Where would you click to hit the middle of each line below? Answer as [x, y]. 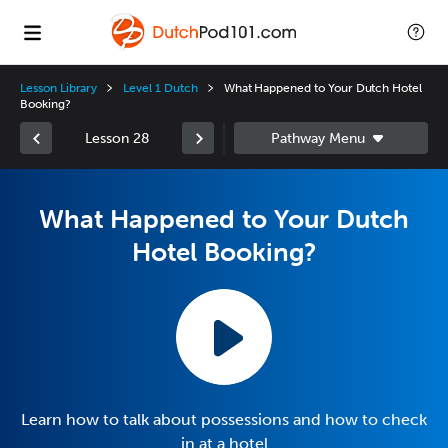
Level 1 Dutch [160, 88]
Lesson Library [59, 88]
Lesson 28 [117, 138]
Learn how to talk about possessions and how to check [224, 419]
